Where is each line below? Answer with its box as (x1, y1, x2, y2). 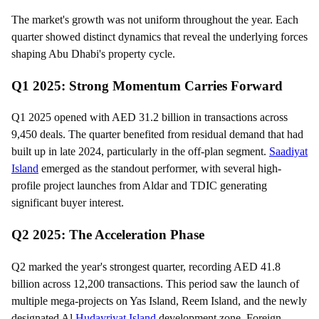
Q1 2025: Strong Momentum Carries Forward (11, 78, 283, 93)
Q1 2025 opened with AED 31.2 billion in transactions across (11, 111, 288, 124)
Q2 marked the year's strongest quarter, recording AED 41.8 (11, 260, 281, 273)
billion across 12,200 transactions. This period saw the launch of (11, 277, 299, 290)
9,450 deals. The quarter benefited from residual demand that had (11, 128, 303, 141)
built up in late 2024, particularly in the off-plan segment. (11, 145, 269, 158)
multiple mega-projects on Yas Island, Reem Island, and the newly (11, 294, 307, 307)
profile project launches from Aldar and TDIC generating (11, 179, 267, 192)
